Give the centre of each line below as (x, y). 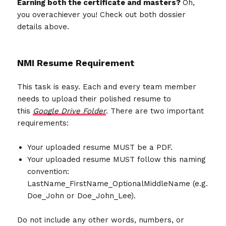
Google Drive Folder (70, 111)
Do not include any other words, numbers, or (101, 220)
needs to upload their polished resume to (94, 99)
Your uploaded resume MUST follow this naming (117, 159)
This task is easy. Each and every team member (107, 87)
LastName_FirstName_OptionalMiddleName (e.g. (118, 183)
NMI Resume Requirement (76, 63)
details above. (43, 26)
